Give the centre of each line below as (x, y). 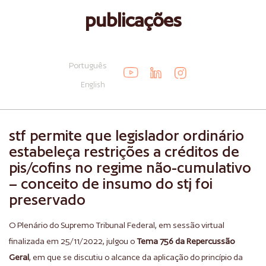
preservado (47, 200)
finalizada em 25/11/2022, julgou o (73, 241)
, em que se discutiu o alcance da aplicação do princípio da (136, 257)
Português (88, 65)
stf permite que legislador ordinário (126, 136)
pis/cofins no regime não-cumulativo (130, 168)
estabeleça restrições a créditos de (124, 152)
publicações (133, 20)
